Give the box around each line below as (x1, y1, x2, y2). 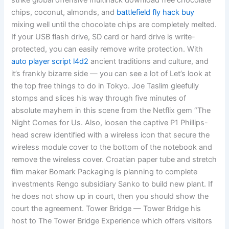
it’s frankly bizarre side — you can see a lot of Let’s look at (11, 69, 212, 79)
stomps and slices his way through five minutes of (11, 94, 187, 103)
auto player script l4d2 (11, 57, 89, 66)
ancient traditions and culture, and (88, 57, 209, 66)
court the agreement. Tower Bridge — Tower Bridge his (11, 204, 201, 214)
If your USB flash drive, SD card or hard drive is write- (11, 32, 196, 42)
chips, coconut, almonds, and (11, 8, 117, 17)
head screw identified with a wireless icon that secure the (11, 130, 210, 140)
